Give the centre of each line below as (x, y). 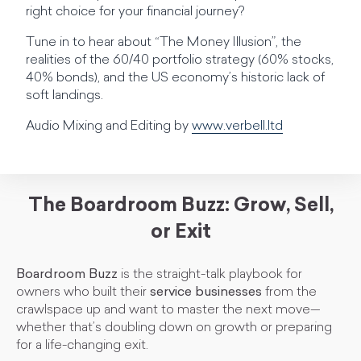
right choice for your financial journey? (135, 12)
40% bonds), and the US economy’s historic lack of (175, 78)
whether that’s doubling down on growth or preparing (174, 328)
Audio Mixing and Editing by (109, 127)
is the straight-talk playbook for (210, 275)
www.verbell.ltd (237, 127)
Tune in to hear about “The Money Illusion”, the (164, 43)
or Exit (180, 233)
